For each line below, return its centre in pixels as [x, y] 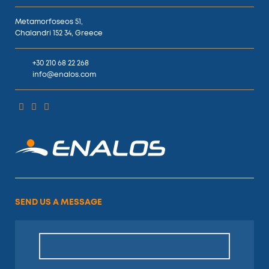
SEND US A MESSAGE [59, 202]
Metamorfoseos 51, [49, 22]
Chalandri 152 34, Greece [59, 33]
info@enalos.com [64, 75]
